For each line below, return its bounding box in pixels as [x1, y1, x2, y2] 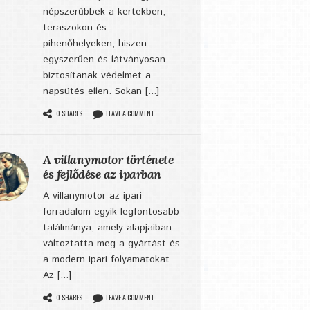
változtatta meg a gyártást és [43, 237, 180, 250]
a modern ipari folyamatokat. [43, 253, 172, 266]
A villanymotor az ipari [43, 189, 142, 203]
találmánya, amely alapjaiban [43, 221, 172, 235]
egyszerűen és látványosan [43, 53, 165, 66]
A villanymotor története [43, 152, 173, 167]
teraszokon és [43, 21, 107, 35]
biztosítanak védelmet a [43, 69, 151, 82]
